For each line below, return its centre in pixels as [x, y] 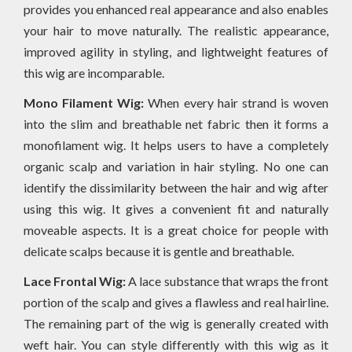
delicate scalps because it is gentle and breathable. [159, 251]
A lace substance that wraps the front [227, 280]
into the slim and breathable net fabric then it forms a [176, 123]
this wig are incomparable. [94, 72]
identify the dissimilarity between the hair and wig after [176, 187]
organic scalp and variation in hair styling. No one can [176, 166]
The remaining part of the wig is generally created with [176, 323]
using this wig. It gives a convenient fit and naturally [176, 208]
